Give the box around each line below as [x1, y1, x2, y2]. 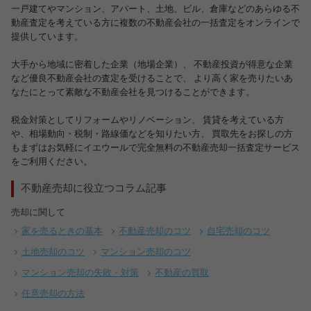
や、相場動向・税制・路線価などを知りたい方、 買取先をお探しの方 [11, 130, 293, 140]
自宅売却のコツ [207, 226, 270, 236]
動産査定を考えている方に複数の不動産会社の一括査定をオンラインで [11, 19, 300, 28]
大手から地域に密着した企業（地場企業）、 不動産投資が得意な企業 [11, 60, 293, 70]
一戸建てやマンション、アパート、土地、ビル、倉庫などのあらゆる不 [11, 5, 300, 15]
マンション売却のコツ [101, 247, 191, 257]
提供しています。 [11, 33, 83, 42]
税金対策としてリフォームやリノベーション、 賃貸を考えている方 [11, 116, 284, 126]
